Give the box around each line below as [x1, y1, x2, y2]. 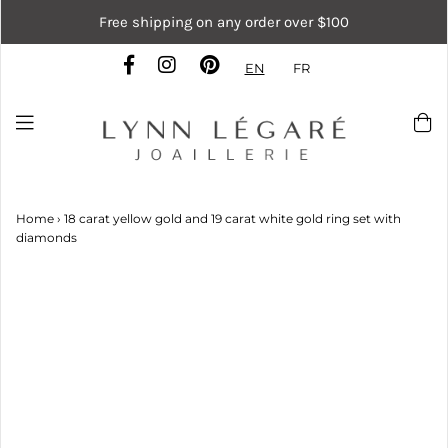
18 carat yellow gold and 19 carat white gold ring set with [64, 210, 401, 226]
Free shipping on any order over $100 [99, 13, 349, 31]
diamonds [16, 229, 77, 245]
